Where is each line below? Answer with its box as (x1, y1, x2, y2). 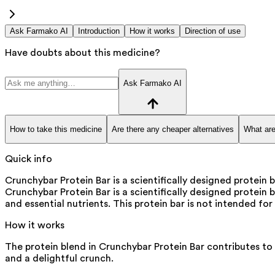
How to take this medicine (10, 124, 102, 134)
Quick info (5, 154, 52, 165)
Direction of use (185, 26, 241, 36)
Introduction (78, 26, 120, 36)
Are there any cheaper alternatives (112, 124, 234, 134)
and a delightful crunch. (5, 254, 114, 264)
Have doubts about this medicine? (5, 47, 160, 58)
